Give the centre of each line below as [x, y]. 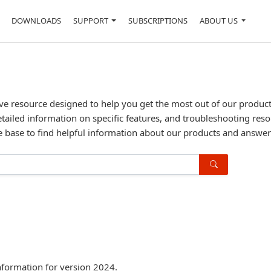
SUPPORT [91, 21]
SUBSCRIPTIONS [158, 21]
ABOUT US [219, 21]
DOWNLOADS [37, 21]
